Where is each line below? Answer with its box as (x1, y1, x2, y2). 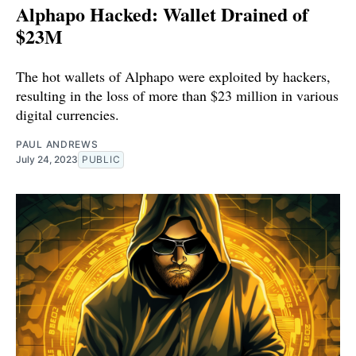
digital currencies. (16, 105, 119, 125)
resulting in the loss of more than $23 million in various (16, 86, 339, 106)
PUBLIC (82, 153, 121, 166)
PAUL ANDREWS (16, 138, 99, 151)
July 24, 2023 (16, 153, 78, 166)
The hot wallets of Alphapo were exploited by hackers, (16, 67, 331, 87)
